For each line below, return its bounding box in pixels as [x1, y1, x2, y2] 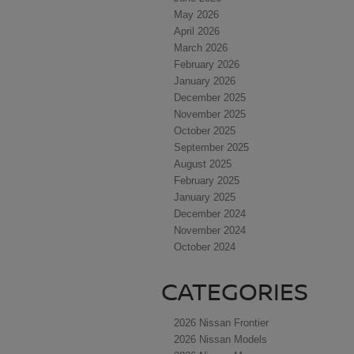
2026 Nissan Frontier [174, 317, 269, 330]
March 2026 [174, 42, 228, 55]
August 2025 [174, 158, 232, 171]
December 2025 [174, 92, 246, 104]
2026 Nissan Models [174, 333, 267, 346]
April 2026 [174, 25, 220, 38]
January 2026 [174, 75, 235, 88]
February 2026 [174, 58, 239, 71]
